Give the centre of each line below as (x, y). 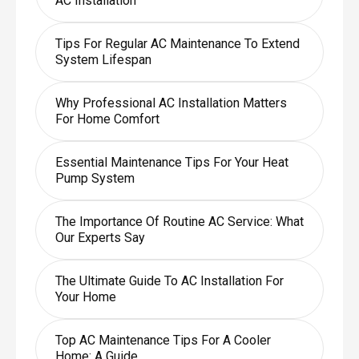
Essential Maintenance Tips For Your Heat (171, 162)
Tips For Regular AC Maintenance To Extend (177, 43)
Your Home (85, 296)
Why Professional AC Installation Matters (171, 103)
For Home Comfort (107, 119)
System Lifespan (103, 59)
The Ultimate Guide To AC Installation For (169, 280)
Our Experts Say (100, 237)
